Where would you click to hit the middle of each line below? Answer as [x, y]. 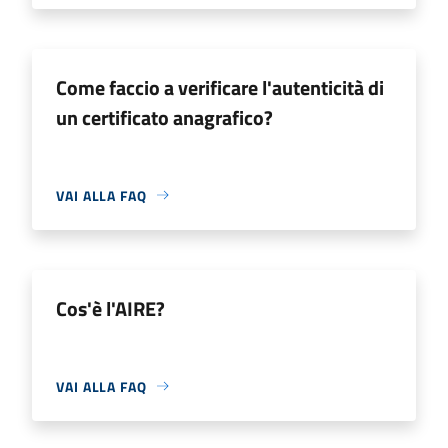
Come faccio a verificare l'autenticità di [220, 87]
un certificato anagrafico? [164, 117]
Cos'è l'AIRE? [110, 308]
